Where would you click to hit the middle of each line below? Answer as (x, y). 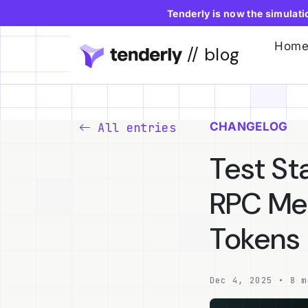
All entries (134, 128)
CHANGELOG (249, 126)
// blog (211, 54)
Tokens (255, 239)
